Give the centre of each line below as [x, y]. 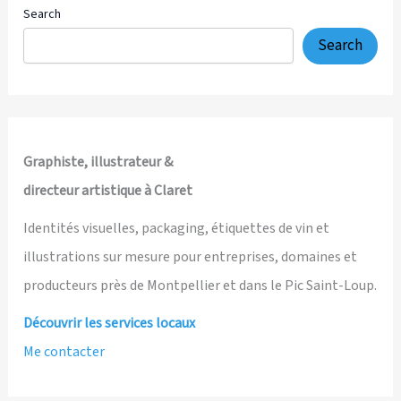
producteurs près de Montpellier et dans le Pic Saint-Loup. [200, 286]
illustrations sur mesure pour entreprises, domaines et [191, 257]
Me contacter [64, 352]
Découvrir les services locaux [110, 324]
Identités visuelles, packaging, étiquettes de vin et [177, 229]
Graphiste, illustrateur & [98, 162]
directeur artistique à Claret [108, 191]
